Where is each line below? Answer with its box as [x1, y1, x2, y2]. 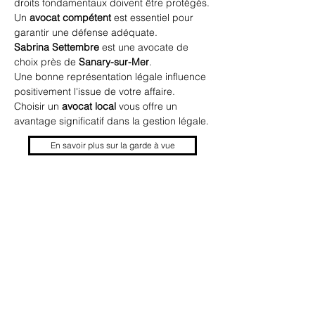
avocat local [62, 100, 116, 112]
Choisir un [14, 100, 62, 112]
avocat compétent [30, 11, 111, 24]
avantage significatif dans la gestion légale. [14, 115, 209, 127]
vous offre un [116, 100, 180, 112]
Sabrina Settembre [14, 41, 99, 53]
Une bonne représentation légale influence [14, 70, 209, 83]
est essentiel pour [111, 11, 196, 24]
